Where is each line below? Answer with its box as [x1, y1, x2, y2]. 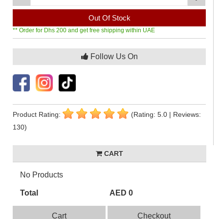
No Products [20, 171, 64, 179]
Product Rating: [13, 110, 63, 119]
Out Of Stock [88, 14, 131, 22]
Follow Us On [88, 52, 138, 61]
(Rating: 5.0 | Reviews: [131, 110, 201, 119]
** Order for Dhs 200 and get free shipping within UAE [13, 27, 155, 34]
